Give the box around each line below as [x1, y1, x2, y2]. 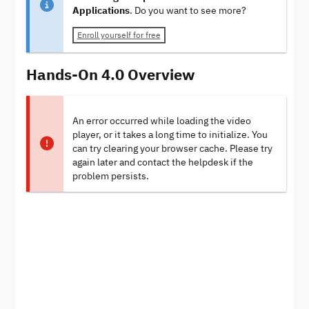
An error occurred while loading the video [72, 114, 251, 127]
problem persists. [72, 170, 149, 182]
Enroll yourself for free [77, 30, 161, 41]
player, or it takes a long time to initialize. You [72, 128, 268, 141]
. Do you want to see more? [129, 4, 246, 17]
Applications [72, 4, 130, 17]
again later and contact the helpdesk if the [72, 156, 253, 168]
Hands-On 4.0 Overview [26, 63, 195, 84]
